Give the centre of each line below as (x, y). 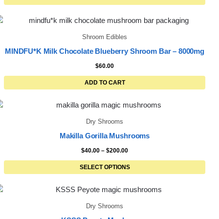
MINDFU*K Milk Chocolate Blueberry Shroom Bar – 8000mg (105, 51)
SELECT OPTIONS (105, 167)
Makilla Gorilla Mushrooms (105, 136)
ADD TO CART (105, 82)
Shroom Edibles (105, 37)
